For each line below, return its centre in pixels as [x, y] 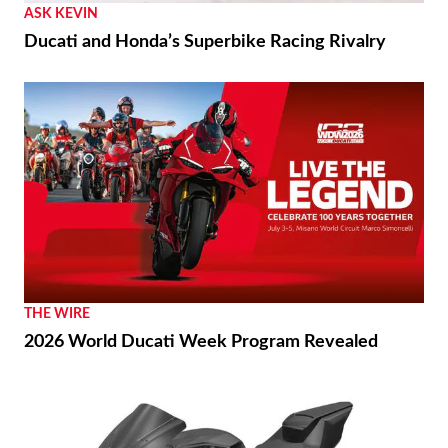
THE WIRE [57, 313]
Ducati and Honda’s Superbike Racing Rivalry [205, 42]
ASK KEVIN [61, 14]
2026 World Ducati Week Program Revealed [201, 341]
